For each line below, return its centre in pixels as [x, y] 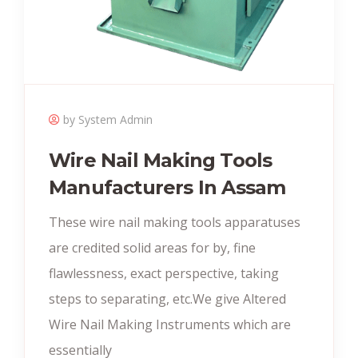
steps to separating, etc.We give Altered [167, 298]
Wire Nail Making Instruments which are [170, 324]
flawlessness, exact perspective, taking [164, 273]
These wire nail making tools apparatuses [175, 222]
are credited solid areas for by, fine [152, 247]
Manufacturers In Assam [167, 187]
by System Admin [108, 119]
